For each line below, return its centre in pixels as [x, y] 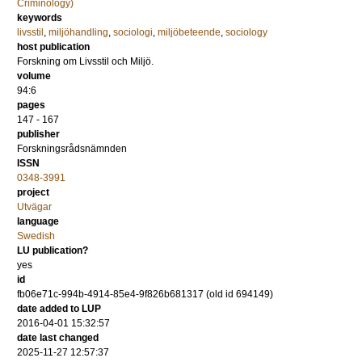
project [33, 192]
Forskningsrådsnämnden [72, 149]
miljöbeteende [189, 32]
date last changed [58, 338]
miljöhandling [78, 32]
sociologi [133, 32]
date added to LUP [59, 309]
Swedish [36, 236]
